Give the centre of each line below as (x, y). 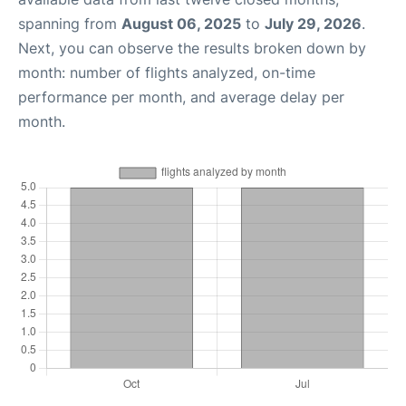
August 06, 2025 (181, 23)
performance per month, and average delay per (181, 97)
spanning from (70, 23)
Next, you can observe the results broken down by (192, 48)
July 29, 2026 (313, 23)
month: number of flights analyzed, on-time (167, 72)
